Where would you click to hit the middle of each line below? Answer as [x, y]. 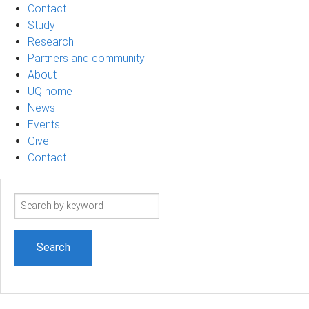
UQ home [50, 91]
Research [51, 41]
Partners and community [86, 58]
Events [44, 124]
